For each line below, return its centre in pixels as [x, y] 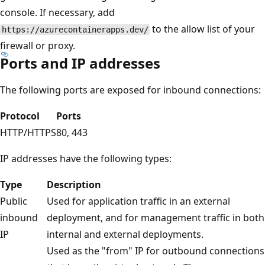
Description [74, 184]
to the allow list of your [203, 29]
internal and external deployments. [125, 234]
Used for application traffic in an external [138, 201]
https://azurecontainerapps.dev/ [75, 29]
